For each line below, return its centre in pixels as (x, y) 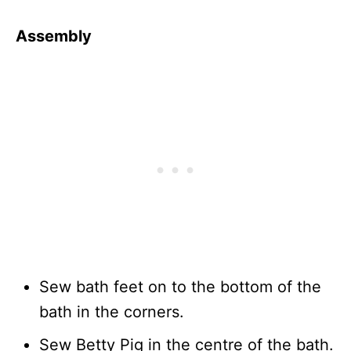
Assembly (54, 36)
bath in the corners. (112, 311)
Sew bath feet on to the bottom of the (180, 286)
